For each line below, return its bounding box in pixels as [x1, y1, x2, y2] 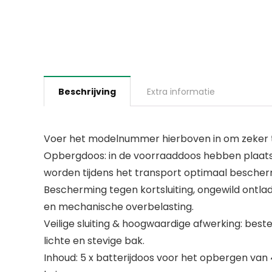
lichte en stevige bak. [44, 233, 144, 248]
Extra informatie [147, 85, 215, 98]
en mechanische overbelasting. [44, 199, 194, 214]
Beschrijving [58, 85, 116, 98]
